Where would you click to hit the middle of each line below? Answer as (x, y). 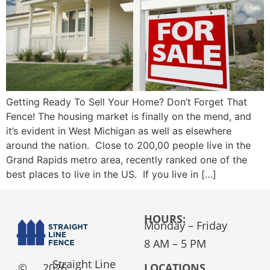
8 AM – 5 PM (175, 244)
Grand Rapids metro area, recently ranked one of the (127, 159)
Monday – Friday (186, 225)
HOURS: (165, 219)
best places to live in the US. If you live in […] (111, 174)
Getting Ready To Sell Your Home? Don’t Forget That (127, 102)
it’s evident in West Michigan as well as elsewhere (119, 130)
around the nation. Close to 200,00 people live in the (128, 145)
